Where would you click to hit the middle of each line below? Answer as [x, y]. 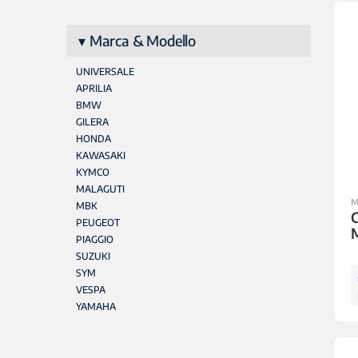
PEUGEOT [97, 223]
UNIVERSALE [105, 72]
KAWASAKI [100, 155]
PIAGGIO [94, 239]
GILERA [92, 122]
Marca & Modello [143, 40]
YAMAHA [95, 306]
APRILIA [93, 88]
